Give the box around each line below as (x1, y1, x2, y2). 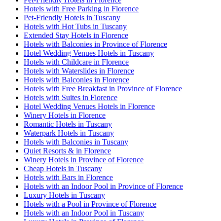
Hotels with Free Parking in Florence (24, 4, 139, 13)
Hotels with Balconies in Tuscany (24, 138, 128, 147)
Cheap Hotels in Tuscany (24, 164, 102, 173)
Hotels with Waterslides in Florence (24, 67, 134, 75)
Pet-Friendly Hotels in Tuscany (24, 13, 120, 22)
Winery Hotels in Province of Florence (24, 155, 144, 164)
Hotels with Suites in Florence (24, 93, 117, 102)
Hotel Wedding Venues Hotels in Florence (24, 102, 155, 111)
